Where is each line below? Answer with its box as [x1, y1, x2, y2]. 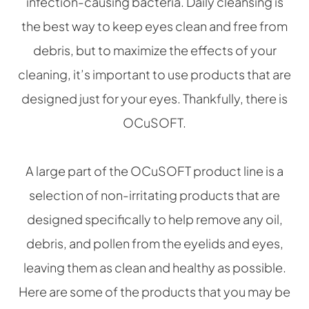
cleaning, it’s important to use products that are [18, 66, 291, 83]
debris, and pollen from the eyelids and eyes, [26, 235, 283, 252]
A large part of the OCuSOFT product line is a [26, 163, 283, 179]
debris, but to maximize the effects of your [32, 42, 277, 59]
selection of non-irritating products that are [29, 187, 280, 203]
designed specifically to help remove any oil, [26, 211, 283, 228]
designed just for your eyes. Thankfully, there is [21, 90, 288, 107]
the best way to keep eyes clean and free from [21, 18, 288, 34]
